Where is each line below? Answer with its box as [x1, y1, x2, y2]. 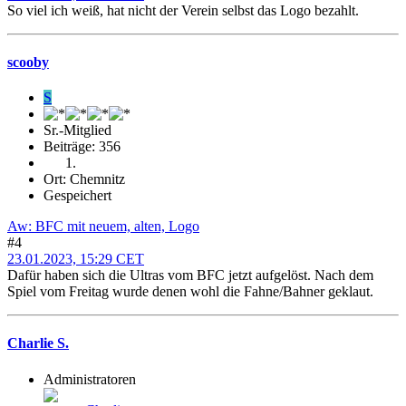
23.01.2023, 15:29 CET [7, 251, 144, 267]
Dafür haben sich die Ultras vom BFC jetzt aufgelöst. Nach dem [7, 267, 373, 284]
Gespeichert [43, 188, 111, 204]
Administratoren [43, 371, 136, 387]
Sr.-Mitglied [43, 122, 111, 139]
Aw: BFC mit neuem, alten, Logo [7, 218, 199, 235]
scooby [7, 53, 49, 70]
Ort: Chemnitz [43, 171, 125, 188]
